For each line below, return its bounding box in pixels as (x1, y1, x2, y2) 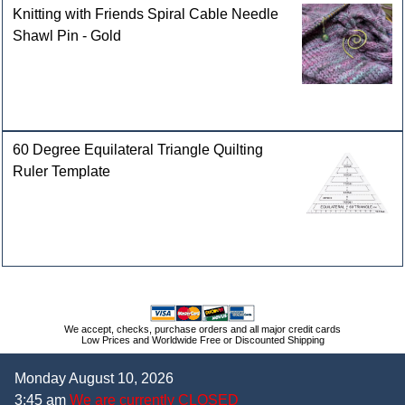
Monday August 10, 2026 (14, 370, 174, 386)
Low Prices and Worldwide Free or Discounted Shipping (80, 334, 325, 345)
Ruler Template (13, 163, 111, 179)
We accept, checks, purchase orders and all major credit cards (64, 323, 341, 334)
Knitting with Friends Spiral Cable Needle (13, 5, 279, 22)
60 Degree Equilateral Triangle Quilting (13, 141, 264, 157)
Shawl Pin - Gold (13, 27, 122, 43)
